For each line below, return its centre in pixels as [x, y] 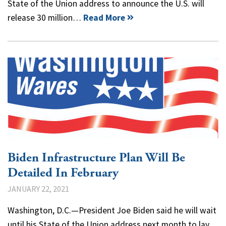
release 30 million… [45, 17]
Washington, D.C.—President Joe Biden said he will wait [112, 210]
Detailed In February [63, 173]
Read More [104, 17]
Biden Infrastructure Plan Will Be [96, 158]
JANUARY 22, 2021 [38, 188]
